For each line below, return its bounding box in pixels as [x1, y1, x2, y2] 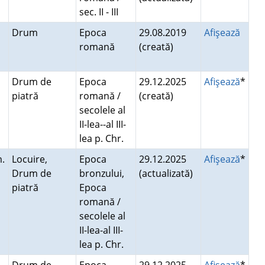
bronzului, [79, 167, 124, 180]
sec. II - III [79, 5, 123, 18]
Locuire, [11, 153, 47, 166]
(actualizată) [138, 167, 195, 180]
